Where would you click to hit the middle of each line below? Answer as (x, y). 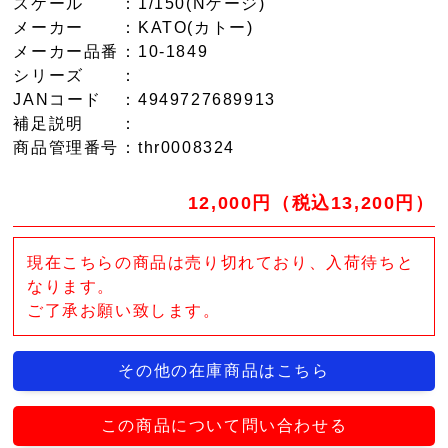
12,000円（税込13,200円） (311, 203)
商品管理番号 (66, 147)
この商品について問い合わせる (224, 426)
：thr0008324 (178, 147)
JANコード (58, 99)
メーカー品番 (66, 51)
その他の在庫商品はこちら (224, 371)
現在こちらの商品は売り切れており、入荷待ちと (221, 262)
